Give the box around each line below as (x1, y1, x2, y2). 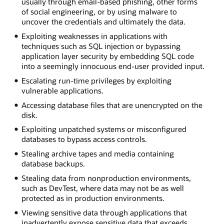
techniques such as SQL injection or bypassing (21, 40, 180, 51)
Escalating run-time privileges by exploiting (21, 75, 171, 85)
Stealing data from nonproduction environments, (21, 173, 191, 183)
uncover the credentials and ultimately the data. (21, 16, 185, 26)
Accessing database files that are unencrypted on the (21, 99, 202, 110)
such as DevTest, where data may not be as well (21, 183, 184, 193)
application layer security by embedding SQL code (21, 50, 194, 61)
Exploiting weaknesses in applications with (21, 30, 167, 41)
